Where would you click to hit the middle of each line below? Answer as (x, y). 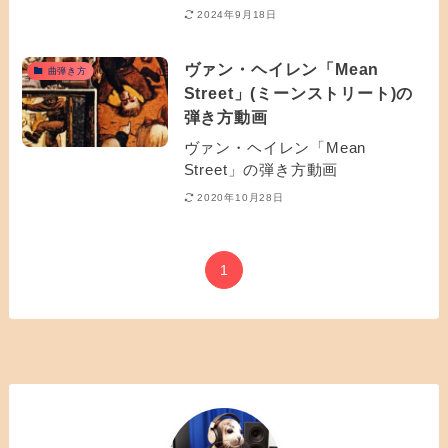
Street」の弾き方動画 (261, 169)
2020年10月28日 (240, 197)
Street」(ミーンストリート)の (298, 92)
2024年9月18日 (237, 14)
